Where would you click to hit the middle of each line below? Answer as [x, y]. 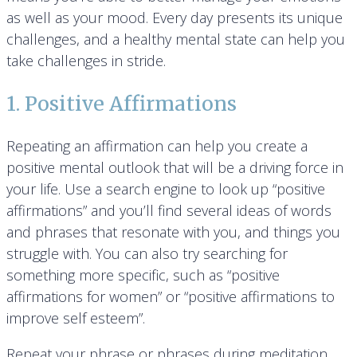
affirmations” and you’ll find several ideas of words [169, 211]
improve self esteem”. [76, 318]
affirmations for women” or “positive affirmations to [171, 297]
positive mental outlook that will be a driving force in [175, 168]
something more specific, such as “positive [143, 275]
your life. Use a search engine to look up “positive [166, 189]
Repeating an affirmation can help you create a [157, 146]
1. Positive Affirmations [122, 104]
